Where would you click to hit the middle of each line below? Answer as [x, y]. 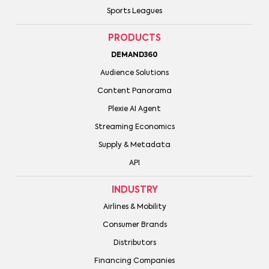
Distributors [134, 243]
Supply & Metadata [134, 145]
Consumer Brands [134, 225]
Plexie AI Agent [134, 109]
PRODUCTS [134, 38]
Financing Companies [134, 261]
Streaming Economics [134, 127]
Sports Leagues [134, 11]
